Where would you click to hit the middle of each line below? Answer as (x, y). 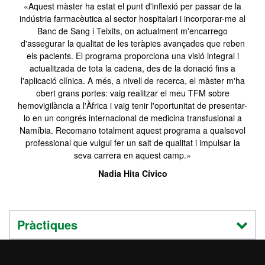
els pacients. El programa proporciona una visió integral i (132, 56)
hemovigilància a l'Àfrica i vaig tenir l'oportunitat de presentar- (132, 105)
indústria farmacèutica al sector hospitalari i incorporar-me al (132, 18)
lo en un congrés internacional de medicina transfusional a (132, 118)
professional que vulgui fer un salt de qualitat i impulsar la (132, 143)
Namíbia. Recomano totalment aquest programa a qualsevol (132, 130)
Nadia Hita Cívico (132, 173)
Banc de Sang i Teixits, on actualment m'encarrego (132, 31)
